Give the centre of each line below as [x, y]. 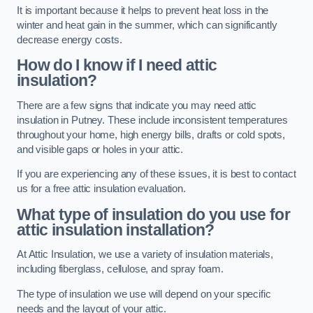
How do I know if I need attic [117, 65]
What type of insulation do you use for [154, 214]
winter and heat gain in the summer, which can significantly [147, 25]
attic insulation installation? [116, 230]
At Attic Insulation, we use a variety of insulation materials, [145, 255]
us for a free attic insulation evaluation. [101, 189]
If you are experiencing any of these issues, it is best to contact [156, 174]
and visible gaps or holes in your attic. [100, 149]
